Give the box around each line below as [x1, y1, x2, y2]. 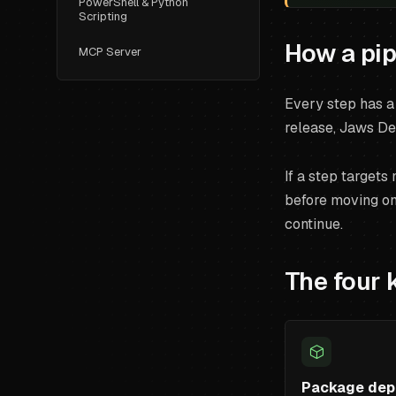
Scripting [79, 9, 127, 24]
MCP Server [79, 44, 141, 59]
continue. [285, 215, 343, 233]
